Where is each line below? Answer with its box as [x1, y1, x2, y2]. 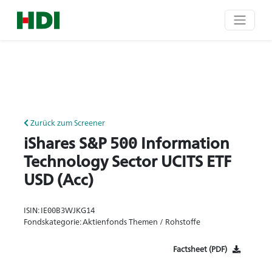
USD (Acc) [24, 168, 93, 189]
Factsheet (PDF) [173, 243, 227, 254]
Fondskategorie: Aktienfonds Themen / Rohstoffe [24, 216, 200, 226]
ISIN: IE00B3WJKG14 [24, 205, 95, 215]
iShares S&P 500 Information [24, 132, 229, 152]
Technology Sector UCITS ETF [24, 150, 231, 171]
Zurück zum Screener [29, 117, 105, 127]
